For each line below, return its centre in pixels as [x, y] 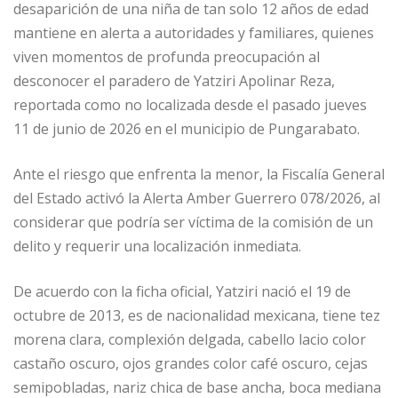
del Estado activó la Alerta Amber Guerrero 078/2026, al [197, 199]
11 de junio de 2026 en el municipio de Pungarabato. [187, 129]
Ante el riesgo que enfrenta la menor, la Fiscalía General [199, 175]
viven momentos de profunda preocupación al [167, 57]
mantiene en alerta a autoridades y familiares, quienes [194, 33]
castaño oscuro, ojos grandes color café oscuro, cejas [191, 364]
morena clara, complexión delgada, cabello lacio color [190, 340]
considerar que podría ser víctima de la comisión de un [193, 223]
